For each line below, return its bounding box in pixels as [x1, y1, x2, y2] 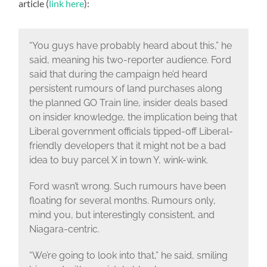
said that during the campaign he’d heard [29, 69, 207, 80]
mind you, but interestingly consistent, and [29, 209, 215, 221]
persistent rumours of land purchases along [29, 83, 222, 95]
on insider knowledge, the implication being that [29, 111, 237, 123]
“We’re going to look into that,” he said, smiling [29, 250, 228, 262]
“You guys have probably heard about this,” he [29, 40, 232, 52]
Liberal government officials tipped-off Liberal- [29, 126, 233, 138]
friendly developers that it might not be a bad [29, 140, 226, 152]
